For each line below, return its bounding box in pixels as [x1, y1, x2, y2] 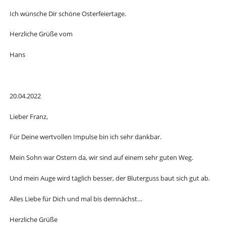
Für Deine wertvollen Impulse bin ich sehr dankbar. [9, 132, 161, 142]
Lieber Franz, [9, 111, 48, 121]
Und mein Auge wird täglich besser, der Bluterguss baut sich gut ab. [9, 174, 210, 183]
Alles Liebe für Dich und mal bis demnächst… [9, 194, 142, 203]
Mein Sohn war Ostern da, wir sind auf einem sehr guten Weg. [9, 153, 193, 162]
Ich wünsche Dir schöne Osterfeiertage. [9, 9, 126, 18]
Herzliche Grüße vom [9, 29, 73, 39]
